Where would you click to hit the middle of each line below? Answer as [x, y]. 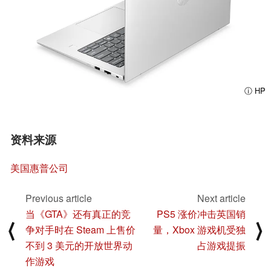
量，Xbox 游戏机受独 [199, 230]
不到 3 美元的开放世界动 [79, 246]
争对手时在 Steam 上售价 [80, 230]
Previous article [59, 198]
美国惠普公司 [39, 168]
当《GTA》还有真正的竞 [78, 214]
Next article [221, 198]
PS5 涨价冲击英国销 [201, 214]
